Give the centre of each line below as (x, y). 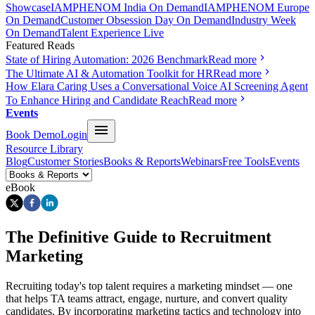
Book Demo (33, 134)
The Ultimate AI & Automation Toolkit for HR (109, 73)
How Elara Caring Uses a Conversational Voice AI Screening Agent (157, 86)
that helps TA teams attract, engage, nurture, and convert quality (147, 299)
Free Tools (246, 161)
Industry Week (264, 20)
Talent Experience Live (112, 32)
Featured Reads (40, 45)
